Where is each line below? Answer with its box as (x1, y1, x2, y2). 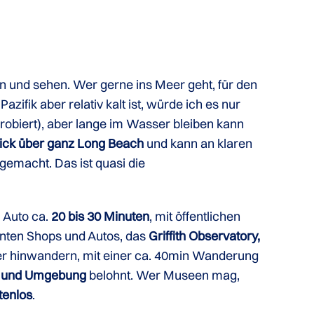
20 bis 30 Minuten (51, 208, 150, 224)
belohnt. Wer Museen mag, (89, 267, 240, 283)
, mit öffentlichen (149, 208, 241, 224)
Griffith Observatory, (149, 228, 261, 244)
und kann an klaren (146, 135, 253, 151)
